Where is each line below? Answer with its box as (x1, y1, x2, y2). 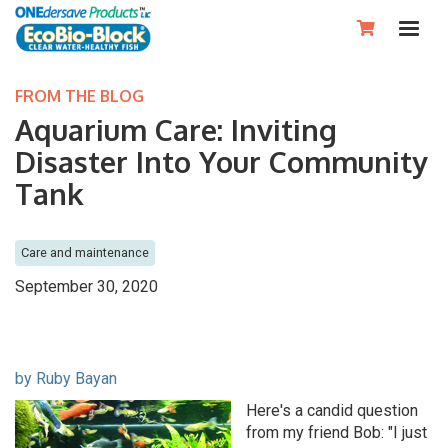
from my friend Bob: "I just (246, 423, 427, 442)
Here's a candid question (246, 401, 418, 420)
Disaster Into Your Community (15, 143, 428, 180)
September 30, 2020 (15, 277, 158, 296)
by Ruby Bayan (15, 369, 117, 388)
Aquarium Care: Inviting (15, 111, 337, 148)
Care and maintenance (21, 245, 149, 260)
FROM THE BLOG (15, 86, 144, 106)
